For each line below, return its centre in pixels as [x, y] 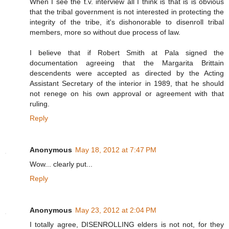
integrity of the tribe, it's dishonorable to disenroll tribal [127, 22]
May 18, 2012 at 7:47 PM [116, 150]
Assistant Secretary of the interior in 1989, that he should [127, 84]
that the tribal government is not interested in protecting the [127, 12]
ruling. [40, 104]
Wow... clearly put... [61, 164]
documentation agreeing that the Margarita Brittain [127, 63]
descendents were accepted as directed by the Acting [127, 73]
